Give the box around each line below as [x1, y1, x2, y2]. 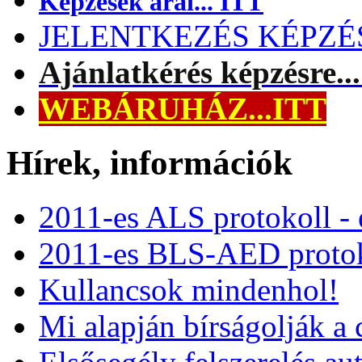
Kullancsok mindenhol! [39, 271, 339, 307]
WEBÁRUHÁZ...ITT [39, 91, 326, 126]
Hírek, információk [6, 143, 293, 182]
